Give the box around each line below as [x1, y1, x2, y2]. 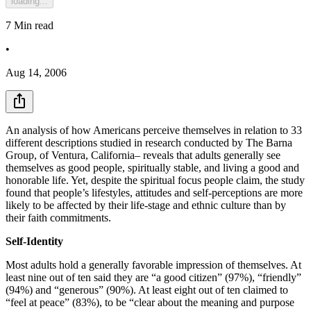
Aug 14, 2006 [6, 66, 67, 78]
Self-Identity [6, 235, 63, 247]
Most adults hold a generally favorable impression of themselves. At [6, 258, 301, 271]
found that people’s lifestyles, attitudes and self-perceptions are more [6, 186, 303, 199]
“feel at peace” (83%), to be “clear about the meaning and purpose [6, 296, 294, 308]
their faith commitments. [6, 211, 111, 224]
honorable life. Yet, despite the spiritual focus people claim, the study [6, 174, 305, 186]
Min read [14, 19, 53, 31]
